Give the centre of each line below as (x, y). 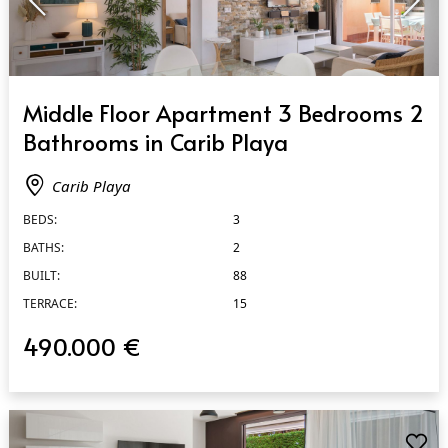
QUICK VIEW (56, 92)
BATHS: (43, 246)
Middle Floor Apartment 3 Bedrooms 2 (223, 111)
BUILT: (41, 274)
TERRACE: (49, 302)
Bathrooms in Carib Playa (155, 140)
